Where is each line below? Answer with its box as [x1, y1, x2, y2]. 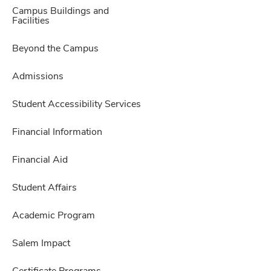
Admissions [12, 72, 64, 82]
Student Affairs [12, 183, 77, 193]
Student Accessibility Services [12, 100, 141, 109]
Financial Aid [12, 155, 68, 165]
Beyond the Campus [12, 44, 99, 54]
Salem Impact [12, 239, 70, 249]
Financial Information [12, 128, 102, 137]
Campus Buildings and [12, 7, 109, 16]
